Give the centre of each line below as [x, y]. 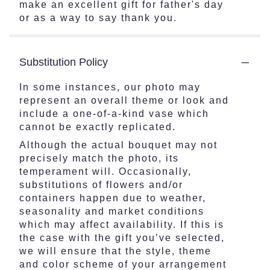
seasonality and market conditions [112, 211]
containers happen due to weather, [113, 198]
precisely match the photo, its [99, 158]
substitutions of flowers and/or [101, 185]
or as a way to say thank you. [98, 18]
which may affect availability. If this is [122, 224]
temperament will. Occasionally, [105, 171]
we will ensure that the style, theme [115, 251]
